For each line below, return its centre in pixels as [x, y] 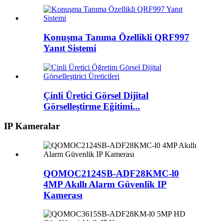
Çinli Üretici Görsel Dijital [96, 95]
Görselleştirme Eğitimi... [92, 106]
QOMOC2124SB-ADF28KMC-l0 [111, 173]
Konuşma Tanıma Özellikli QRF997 [116, 37]
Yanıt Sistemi [70, 48]
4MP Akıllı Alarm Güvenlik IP [105, 184]
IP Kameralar [32, 126]
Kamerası [63, 195]
